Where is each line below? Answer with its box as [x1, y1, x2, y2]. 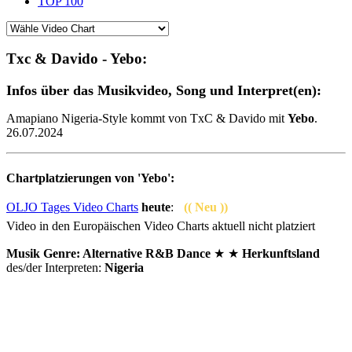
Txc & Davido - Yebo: [6, 50, 151, 68]
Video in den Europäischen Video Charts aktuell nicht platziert [6, 218, 315, 233]
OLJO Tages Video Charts [6, 200, 138, 214]
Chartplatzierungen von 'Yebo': [6, 170, 174, 185]
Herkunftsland [242, 246, 320, 260]
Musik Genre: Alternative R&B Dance [6, 246, 211, 260]
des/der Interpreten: [6, 260, 104, 274]
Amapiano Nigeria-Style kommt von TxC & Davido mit [6, 112, 288, 125]
